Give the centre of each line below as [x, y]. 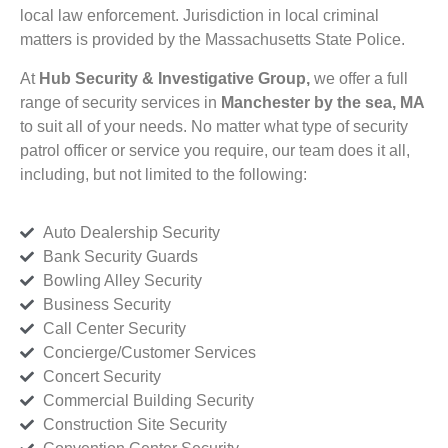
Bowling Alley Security [122, 281]
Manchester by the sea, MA [322, 102]
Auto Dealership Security [131, 233]
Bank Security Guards [120, 257]
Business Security [106, 305]
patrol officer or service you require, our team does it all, [215, 150]
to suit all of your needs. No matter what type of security [214, 126]
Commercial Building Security [148, 401]
